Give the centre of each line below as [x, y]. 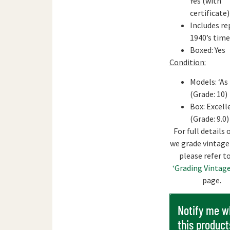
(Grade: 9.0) [209, 118]
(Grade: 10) [208, 94]
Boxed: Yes [207, 50]
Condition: [187, 62]
